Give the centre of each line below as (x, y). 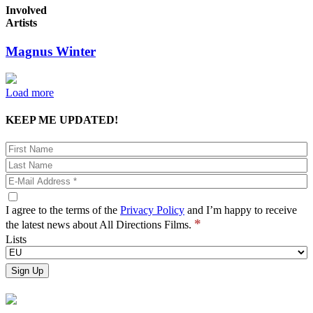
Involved (26, 10)
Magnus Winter (51, 52)
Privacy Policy (152, 210)
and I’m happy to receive (241, 210)
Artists (21, 23)
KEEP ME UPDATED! (62, 120)
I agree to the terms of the (63, 210)
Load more (30, 93)
